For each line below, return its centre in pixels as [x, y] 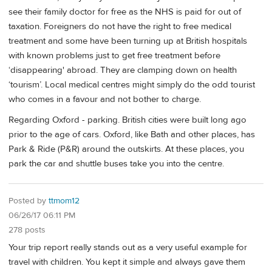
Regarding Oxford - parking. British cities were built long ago [127, 120]
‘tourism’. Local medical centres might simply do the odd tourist [132, 85]
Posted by [29, 201]
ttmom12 [64, 201]
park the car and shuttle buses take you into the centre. [116, 163]
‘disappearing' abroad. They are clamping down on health [123, 70]
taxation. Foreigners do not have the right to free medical [120, 27]
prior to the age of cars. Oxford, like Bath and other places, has [132, 134]
